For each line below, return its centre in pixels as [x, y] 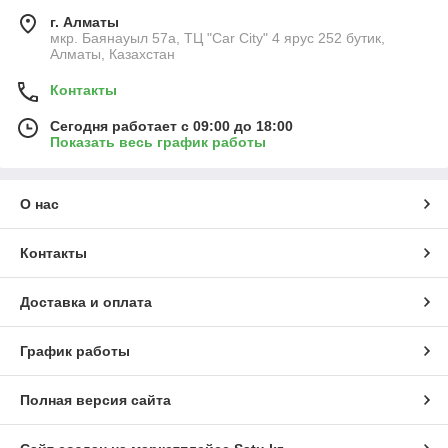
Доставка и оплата [86, 302]
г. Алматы [84, 22]
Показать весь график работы [158, 142]
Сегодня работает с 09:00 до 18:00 [171, 126]
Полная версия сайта [95, 400]
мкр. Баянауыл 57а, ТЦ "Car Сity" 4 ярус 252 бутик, [217, 38]
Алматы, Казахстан [112, 54]
